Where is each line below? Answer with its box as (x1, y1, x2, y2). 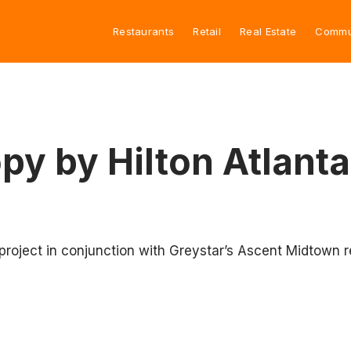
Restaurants (112, 24, 175, 38)
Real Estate (240, 24, 297, 38)
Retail (193, 24, 222, 38)
